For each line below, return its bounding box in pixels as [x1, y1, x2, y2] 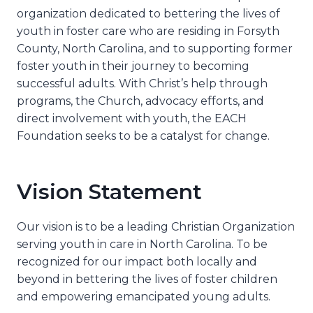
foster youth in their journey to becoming [17, 59, 249, 73]
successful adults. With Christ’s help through [17, 76, 268, 90]
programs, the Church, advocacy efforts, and [17, 94, 264, 108]
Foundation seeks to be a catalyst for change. [17, 129, 270, 143]
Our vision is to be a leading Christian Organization [17, 219, 295, 233]
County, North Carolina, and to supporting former [17, 41, 293, 55]
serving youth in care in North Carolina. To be [17, 237, 268, 251]
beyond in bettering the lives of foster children [17, 272, 277, 286]
